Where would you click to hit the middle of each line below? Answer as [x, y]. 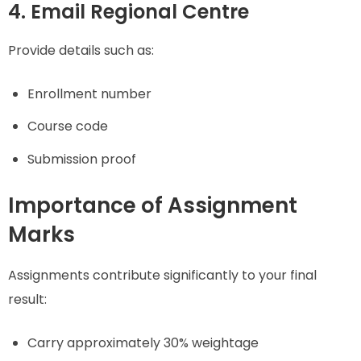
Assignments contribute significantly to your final [162, 275]
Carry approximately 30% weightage [143, 342]
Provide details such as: [81, 50]
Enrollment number [89, 93]
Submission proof [82, 160]
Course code [68, 127]
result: [27, 299]
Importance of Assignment [153, 206]
